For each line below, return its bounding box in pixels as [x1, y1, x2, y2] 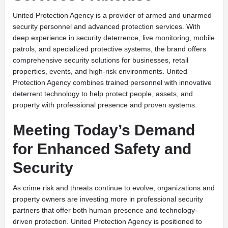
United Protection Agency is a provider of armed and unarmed [13, 11, 212, 20]
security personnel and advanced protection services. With [13, 22, 201, 31]
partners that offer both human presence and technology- [13, 206, 197, 215]
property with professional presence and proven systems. [13, 101, 197, 109]
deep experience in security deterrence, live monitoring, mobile [13, 34, 215, 42]
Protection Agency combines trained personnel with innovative [13, 78, 212, 87]
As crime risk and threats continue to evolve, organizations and [13, 184, 215, 192]
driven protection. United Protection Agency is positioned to [13, 217, 202, 226]
